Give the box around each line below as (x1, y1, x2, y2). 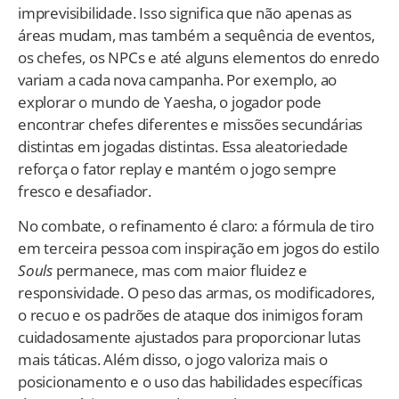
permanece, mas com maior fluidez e (53, 260, 308, 281)
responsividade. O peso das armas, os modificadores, (18, 282, 375, 304)
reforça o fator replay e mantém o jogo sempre (18, 158, 337, 179)
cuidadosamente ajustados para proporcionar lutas (18, 327, 361, 348)
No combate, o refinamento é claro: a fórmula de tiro (18, 216, 374, 237)
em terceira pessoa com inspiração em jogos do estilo (18, 238, 379, 259)
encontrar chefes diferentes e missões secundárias (18, 113, 363, 134)
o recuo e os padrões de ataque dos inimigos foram (18, 305, 364, 326)
